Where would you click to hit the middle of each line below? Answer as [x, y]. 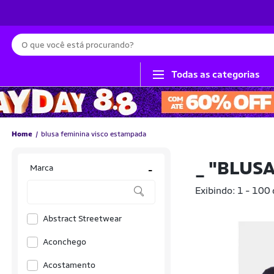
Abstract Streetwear [82, 218]
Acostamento [69, 265]
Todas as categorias [216, 74]
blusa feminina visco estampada [94, 134]
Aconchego [65, 242]
